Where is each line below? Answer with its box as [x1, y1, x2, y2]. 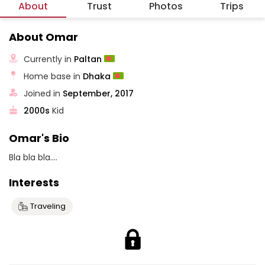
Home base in [24, 70, 83, 82]
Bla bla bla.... [9, 151, 57, 163]
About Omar [9, 30, 78, 44]
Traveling [30, 201, 66, 212]
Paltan [74, 53, 105, 65]
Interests [9, 175, 59, 190]
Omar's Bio [9, 131, 69, 146]
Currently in [24, 53, 75, 65]
